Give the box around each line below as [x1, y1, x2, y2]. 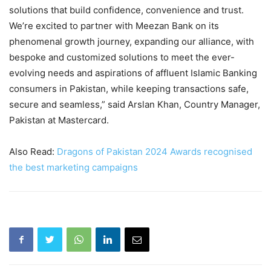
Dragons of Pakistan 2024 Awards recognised [57, 145, 252, 157]
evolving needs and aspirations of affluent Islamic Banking [9, 67, 257, 79]
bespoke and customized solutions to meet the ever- [9, 51, 235, 63]
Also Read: [9, 145, 57, 157]
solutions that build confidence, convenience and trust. [9, 4, 244, 16]
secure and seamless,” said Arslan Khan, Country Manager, [9, 98, 260, 110]
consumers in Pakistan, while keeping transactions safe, [9, 82, 249, 94]
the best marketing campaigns [9, 161, 138, 173]
